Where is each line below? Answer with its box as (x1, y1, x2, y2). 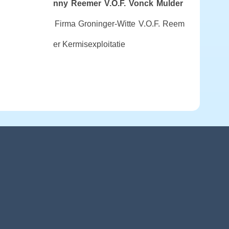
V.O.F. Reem (138, 19, 185, 28)
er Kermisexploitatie (53, 40, 125, 49)
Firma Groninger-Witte (54, 19, 135, 28)
